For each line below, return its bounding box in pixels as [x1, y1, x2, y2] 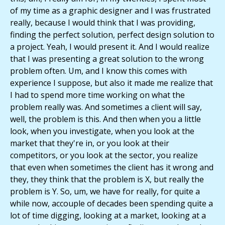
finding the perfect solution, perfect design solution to [10, 29, 214, 41]
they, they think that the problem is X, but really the [10, 174, 204, 185]
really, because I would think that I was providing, [10, 17, 195, 29]
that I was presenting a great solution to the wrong [10, 53, 204, 65]
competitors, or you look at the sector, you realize [10, 150, 198, 161]
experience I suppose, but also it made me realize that [10, 77, 213, 89]
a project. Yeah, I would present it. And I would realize [10, 41, 209, 53]
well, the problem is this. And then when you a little [10, 114, 201, 125]
